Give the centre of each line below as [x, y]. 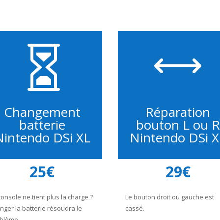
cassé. [135, 208]
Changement [42, 112]
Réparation [178, 112]
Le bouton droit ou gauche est [170, 197]
